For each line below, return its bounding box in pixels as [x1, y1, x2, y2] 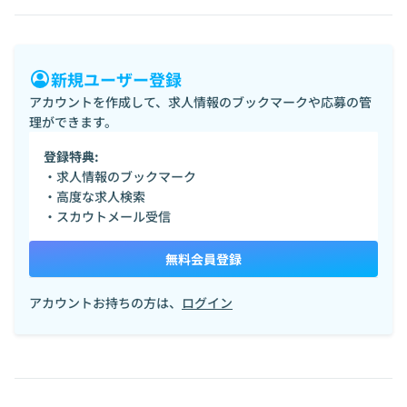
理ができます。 [29, 113, 117, 131]
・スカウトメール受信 [44, 207, 171, 225]
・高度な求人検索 [44, 187, 145, 205]
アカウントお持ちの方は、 [29, 293, 182, 312]
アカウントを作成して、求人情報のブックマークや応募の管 [29, 93, 372, 111]
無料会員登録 [165, 250, 242, 268]
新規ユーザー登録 [51, 67, 182, 91]
